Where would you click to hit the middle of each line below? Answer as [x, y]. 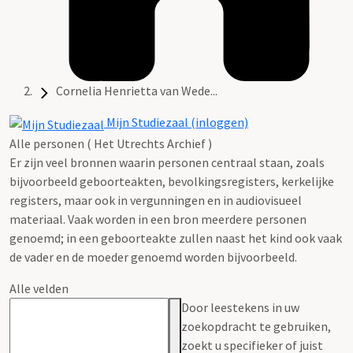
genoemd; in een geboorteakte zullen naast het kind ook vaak [176, 238]
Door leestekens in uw [240, 307]
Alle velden [39, 288]
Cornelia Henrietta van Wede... [137, 91]
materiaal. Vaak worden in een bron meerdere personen [158, 219]
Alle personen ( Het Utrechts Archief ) [111, 143]
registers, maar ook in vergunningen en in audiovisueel [156, 200]
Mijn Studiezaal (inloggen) [176, 123]
